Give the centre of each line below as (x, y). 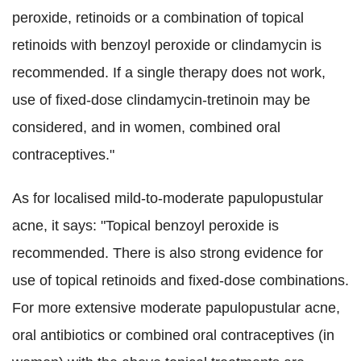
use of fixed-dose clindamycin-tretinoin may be (161, 100)
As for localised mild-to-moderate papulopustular (168, 199)
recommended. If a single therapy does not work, (169, 73)
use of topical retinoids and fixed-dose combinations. (180, 281)
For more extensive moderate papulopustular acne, (176, 308)
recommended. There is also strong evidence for (168, 253)
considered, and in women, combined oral (146, 128)
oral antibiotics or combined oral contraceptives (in (173, 336)
